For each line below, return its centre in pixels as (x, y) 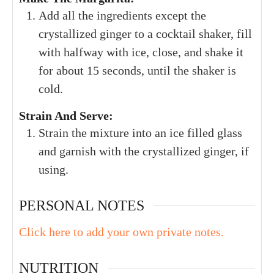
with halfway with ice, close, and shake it (141, 52)
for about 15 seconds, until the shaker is (137, 71)
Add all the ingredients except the (122, 16)
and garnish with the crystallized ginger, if (144, 151)
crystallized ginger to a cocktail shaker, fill (145, 34)
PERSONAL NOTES (82, 206)
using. (54, 170)
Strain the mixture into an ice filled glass (140, 133)
